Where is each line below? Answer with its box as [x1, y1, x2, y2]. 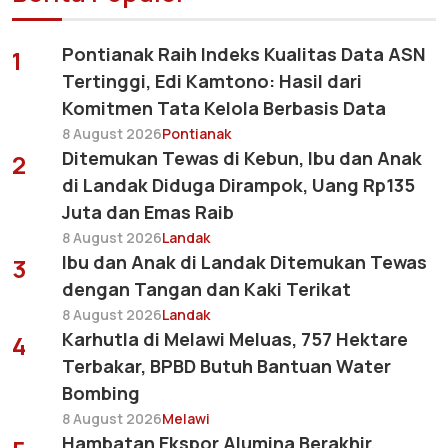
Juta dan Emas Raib [62, 199, 234, 224]
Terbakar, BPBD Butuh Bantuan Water [62, 353, 391, 378]
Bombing [62, 380, 140, 405]
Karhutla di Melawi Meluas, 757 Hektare [62, 326, 408, 351]
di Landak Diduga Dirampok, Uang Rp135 [62, 172, 415, 197]
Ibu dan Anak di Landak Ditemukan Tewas [62, 249, 427, 274]
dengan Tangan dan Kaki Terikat [62, 276, 351, 301]
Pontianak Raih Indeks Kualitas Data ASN [62, 41, 426, 66]
